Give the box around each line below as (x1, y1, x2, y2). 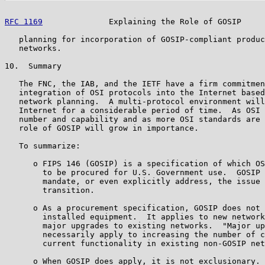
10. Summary (5, 61, 62, 70)
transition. (5, 185, 95, 195)
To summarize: (5, 141, 80, 150)
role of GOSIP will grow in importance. (5, 123, 199, 132)
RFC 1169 (5, 17, 43, 26)
